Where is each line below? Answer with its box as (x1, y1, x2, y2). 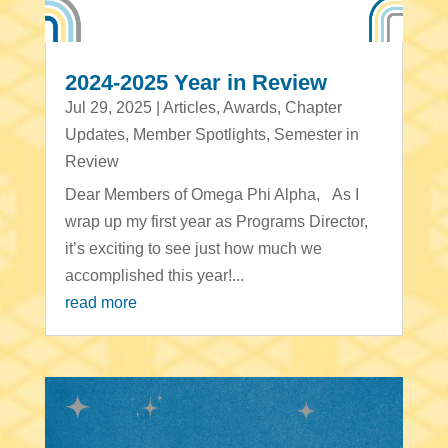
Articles (162, 98, 216, 116)
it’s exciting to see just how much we (64, 239, 322, 257)
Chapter (284, 98, 342, 116)
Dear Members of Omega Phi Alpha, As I (64, 185, 359, 203)
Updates (64, 125, 125, 143)
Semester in (273, 125, 359, 143)
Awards (222, 98, 277, 116)
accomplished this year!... (64, 266, 244, 284)
